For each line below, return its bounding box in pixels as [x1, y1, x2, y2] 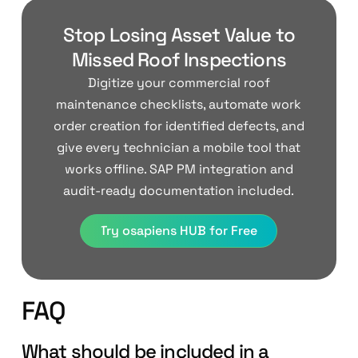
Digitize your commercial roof [87, 74, 270, 92]
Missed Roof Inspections [72, 47, 286, 73]
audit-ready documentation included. [63, 182, 295, 200]
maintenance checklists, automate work [56, 96, 302, 113]
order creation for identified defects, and [53, 117, 304, 135]
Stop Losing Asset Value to [62, 22, 296, 48]
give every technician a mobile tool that [57, 139, 301, 157]
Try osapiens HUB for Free [100, 222, 258, 240]
